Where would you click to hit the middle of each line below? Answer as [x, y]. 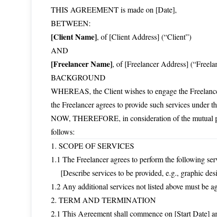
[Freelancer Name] [82, 64]
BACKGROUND [78, 77]
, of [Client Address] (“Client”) [144, 37]
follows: [63, 132]
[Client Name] [74, 37]
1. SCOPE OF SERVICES [93, 146]
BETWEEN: [71, 23]
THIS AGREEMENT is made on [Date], [114, 9]
